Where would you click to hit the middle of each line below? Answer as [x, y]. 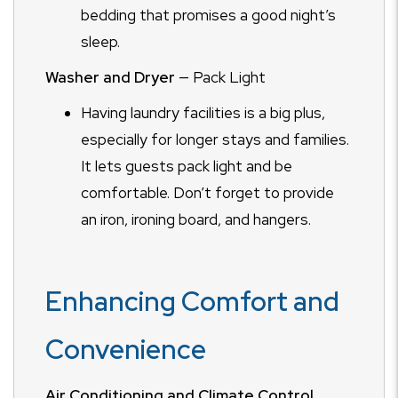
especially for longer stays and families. [215, 139]
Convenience [126, 349]
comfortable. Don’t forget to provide [207, 193]
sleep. [100, 42]
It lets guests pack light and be [187, 166]
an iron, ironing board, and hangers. [196, 219]
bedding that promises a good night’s [208, 15]
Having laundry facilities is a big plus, [203, 113]
